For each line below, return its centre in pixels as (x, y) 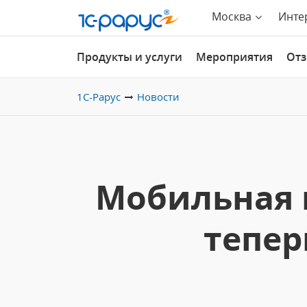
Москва (232, 16)
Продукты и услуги (130, 57)
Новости (158, 97)
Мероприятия (234, 57)
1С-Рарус (99, 97)
